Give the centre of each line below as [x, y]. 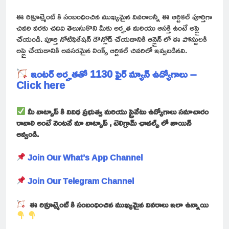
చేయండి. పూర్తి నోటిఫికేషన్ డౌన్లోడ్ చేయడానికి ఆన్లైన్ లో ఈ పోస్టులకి [112, 39]
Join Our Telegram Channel [82, 181]
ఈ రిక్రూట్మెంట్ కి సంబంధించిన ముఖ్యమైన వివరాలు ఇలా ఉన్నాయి [117, 204]
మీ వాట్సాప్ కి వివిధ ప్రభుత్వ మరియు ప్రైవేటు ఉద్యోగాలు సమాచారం [117, 111]
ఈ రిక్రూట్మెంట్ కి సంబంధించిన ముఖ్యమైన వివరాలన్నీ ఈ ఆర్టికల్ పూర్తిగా [114, 16]
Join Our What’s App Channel [85, 157]
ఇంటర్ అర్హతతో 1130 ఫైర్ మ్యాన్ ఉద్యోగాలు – [113, 73]
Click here [42, 85]
